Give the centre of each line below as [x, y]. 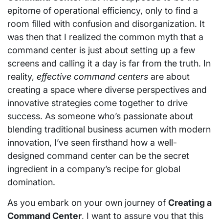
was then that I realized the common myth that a [105, 37]
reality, [22, 76]
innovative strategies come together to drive [98, 103]
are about [169, 76]
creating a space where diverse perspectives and [107, 89]
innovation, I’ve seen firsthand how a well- [92, 142]
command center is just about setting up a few [101, 50]
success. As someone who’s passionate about [100, 116]
